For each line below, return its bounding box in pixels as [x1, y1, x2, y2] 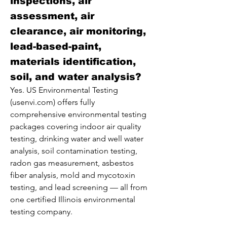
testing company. [10, 207, 72, 216]
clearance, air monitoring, [10, 26, 146, 36]
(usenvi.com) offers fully [10, 97, 95, 107]
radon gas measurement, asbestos [10, 158, 134, 168]
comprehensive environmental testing [10, 109, 146, 119]
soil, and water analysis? [10, 71, 141, 82]
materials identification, [10, 56, 136, 67]
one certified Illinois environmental [10, 195, 135, 204]
